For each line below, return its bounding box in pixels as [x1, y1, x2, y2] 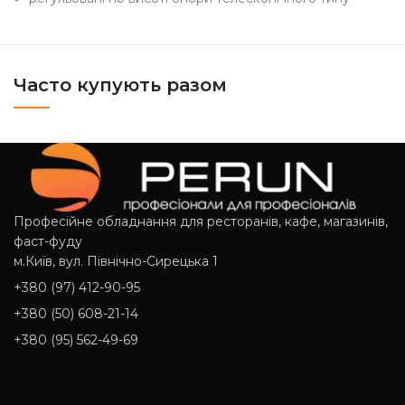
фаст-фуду [14, 233, 82, 250]
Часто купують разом [14, 74, 228, 97]
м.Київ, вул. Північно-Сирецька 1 [14, 253, 218, 270]
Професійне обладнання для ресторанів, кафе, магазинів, [14, 213, 388, 231]
